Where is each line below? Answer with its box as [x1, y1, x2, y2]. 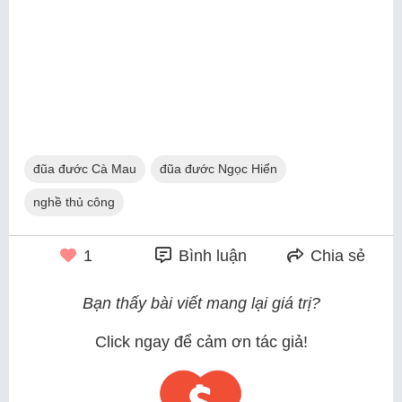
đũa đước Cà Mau [33, 162, 136, 176]
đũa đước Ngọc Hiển [160, 162, 277, 176]
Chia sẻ [305, 247, 365, 265]
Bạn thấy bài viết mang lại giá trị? [82, 294, 320, 312]
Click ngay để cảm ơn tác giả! [94, 333, 308, 351]
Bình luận [173, 247, 247, 265]
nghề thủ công [33, 195, 115, 209]
